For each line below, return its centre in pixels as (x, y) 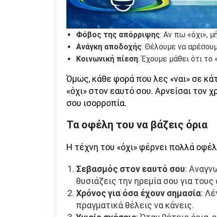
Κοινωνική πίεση (107, 59)
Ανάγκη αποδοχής (109, 46)
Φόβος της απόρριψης (118, 34)
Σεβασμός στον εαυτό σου (131, 169)
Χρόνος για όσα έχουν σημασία (139, 193)
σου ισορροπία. (96, 103)
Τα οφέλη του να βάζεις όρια (137, 124)
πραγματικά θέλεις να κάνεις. (135, 205)
